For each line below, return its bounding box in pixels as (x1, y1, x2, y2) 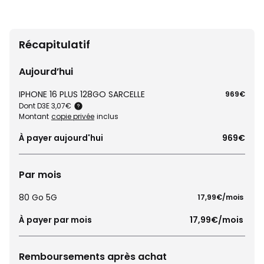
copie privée (51, 111, 94, 121)
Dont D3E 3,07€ (19, 101, 71, 111)
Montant (19, 111, 49, 121)
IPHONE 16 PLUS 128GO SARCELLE (19, 88, 145, 100)
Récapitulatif (19, 37, 90, 52)
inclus (97, 111, 118, 121)
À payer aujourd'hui (19, 132, 103, 144)
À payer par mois (19, 214, 92, 226)
